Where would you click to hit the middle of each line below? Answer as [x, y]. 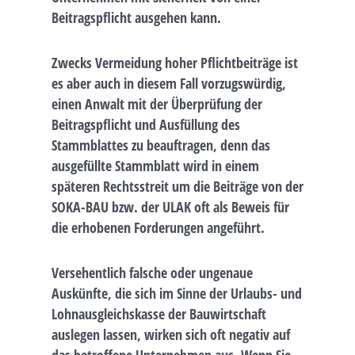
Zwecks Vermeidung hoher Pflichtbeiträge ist [175, 62]
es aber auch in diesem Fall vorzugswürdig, [169, 83]
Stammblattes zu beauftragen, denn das [161, 145]
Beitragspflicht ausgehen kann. [136, 17]
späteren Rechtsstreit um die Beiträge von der [177, 186]
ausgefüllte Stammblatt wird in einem [155, 165]
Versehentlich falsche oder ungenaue [152, 272]
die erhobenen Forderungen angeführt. [158, 227]
